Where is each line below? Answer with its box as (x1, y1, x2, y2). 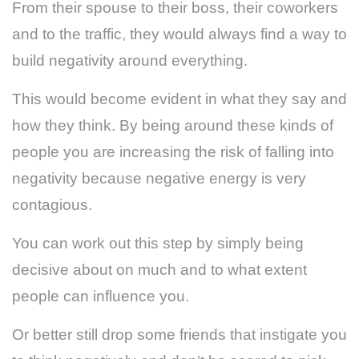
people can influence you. (12, 287, 189, 305)
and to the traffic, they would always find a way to (12, 25, 347, 42)
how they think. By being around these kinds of (12, 116, 333, 134)
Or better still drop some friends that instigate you (12, 325, 347, 343)
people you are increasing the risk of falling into (12, 143, 334, 160)
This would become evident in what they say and (12, 90, 347, 107)
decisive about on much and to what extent (12, 260, 307, 278)
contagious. (12, 196, 92, 213)
